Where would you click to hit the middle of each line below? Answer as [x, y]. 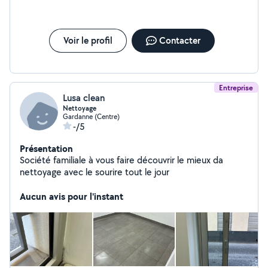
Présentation [46, 148]
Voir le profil [88, 40]
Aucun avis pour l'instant [71, 196]
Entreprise [236, 88]
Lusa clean [84, 98]
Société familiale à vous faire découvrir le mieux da [121, 160]
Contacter [179, 40]
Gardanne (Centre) [91, 116]
